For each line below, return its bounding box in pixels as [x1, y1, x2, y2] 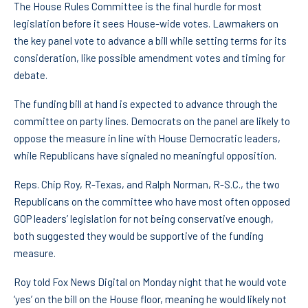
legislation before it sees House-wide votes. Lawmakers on [14, 17, 278, 30]
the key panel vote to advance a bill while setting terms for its [14, 34, 287, 47]
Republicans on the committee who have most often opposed [14, 195, 290, 208]
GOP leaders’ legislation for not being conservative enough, [14, 212, 274, 225]
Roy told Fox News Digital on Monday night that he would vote [14, 276, 287, 289]
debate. [14, 69, 47, 82]
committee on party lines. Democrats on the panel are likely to [14, 115, 290, 128]
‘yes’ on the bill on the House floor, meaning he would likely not [14, 293, 287, 306]
